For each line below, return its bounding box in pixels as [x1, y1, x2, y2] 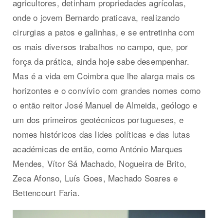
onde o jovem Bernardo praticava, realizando [13, 11, 180, 24]
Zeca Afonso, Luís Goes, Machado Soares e [13, 172, 178, 184]
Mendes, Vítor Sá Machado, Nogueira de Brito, [13, 157, 187, 170]
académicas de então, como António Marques [13, 143, 183, 155]
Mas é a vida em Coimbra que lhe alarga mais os [13, 70, 196, 82]
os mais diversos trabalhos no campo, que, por [13, 40, 188, 53]
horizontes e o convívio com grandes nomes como [13, 84, 201, 97]
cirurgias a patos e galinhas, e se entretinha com [13, 26, 195, 38]
